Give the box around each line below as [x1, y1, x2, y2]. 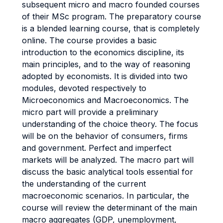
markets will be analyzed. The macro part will [22, 155, 194, 165]
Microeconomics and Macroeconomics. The [22, 95, 189, 105]
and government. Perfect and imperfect [22, 143, 171, 153]
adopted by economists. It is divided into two [22, 71, 188, 81]
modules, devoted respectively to [22, 83, 146, 93]
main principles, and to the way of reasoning [22, 59, 190, 69]
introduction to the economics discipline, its [22, 47, 184, 57]
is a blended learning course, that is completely [22, 23, 200, 33]
